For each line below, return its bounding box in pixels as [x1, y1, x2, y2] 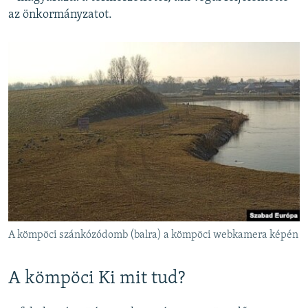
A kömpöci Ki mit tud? [8, 269, 185, 289]
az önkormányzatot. [8, 8, 112, 22]
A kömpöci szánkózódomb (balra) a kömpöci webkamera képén [8, 230, 298, 241]
